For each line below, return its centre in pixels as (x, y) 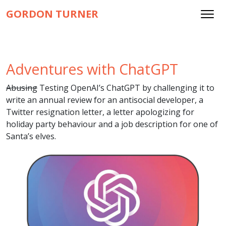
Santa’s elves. (31, 136)
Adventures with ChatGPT (92, 69)
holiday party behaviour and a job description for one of (112, 124)
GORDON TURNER (52, 14)
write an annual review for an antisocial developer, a (105, 100)
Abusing (22, 88)
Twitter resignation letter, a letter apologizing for (100, 112)
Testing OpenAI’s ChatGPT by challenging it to (126, 88)
